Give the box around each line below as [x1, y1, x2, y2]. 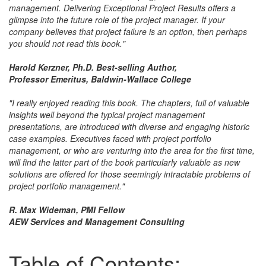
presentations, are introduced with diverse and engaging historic [9, 121, 249, 132]
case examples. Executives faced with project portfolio [9, 132, 211, 144]
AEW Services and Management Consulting [9, 216, 185, 227]
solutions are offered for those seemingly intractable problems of [9, 168, 250, 180]
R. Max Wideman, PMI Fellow [9, 204, 125, 216]
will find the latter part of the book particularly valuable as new [9, 156, 240, 168]
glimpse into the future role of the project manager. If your [9, 14, 225, 26]
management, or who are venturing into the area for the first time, [9, 144, 255, 156]
